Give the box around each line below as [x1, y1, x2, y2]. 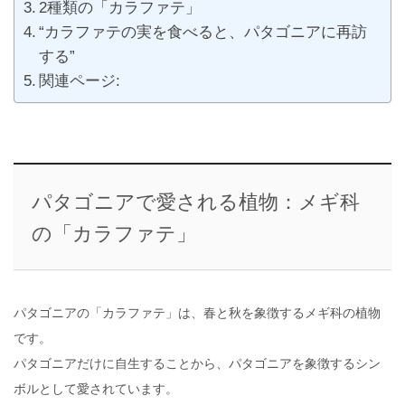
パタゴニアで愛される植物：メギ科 [31, 190, 360, 213]
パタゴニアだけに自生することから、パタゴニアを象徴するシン [14, 355, 381, 371]
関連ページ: [39, 71, 121, 89]
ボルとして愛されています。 [14, 381, 178, 396]
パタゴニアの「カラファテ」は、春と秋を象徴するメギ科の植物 [14, 305, 381, 320]
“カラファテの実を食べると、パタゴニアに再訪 [39, 23, 368, 41]
